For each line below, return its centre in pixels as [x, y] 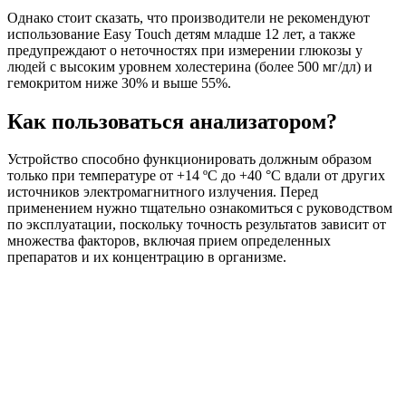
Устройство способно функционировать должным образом [189, 159]
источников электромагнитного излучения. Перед [163, 192]
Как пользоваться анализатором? [172, 121]
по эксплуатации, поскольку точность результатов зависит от [197, 225]
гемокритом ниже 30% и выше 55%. [119, 82]
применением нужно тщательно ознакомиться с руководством [200, 208]
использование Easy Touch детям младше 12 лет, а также [181, 34]
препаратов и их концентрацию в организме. [147, 257]
